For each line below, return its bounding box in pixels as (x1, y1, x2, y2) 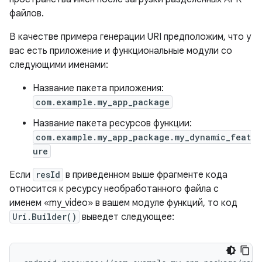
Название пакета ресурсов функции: (33, 118, 192, 129)
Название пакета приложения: (33, 82, 164, 94)
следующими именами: (9, 59, 108, 71)
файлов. (9, 8, 44, 19)
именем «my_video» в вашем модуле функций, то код (9, 197, 237, 209)
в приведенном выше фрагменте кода (63, 169, 227, 181)
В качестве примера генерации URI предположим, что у (9, 31, 251, 43)
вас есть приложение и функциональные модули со (9, 45, 232, 57)
